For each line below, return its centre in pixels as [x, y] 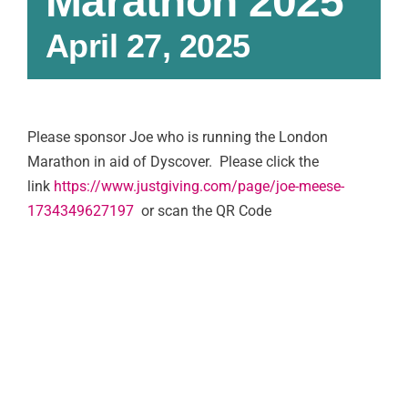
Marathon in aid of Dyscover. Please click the [173, 161]
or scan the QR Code [204, 210]
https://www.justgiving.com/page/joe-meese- [199, 186]
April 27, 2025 [148, 46]
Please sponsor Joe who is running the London [178, 137]
